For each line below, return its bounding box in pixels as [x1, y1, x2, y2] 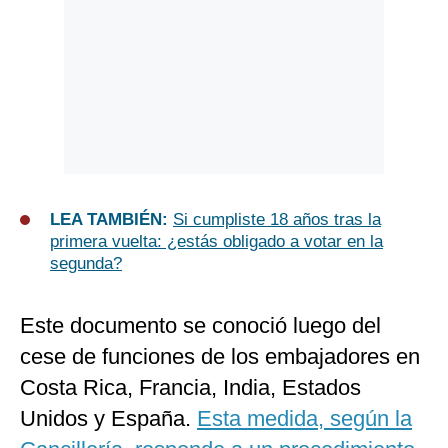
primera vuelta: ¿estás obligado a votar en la [50, 232, 383, 252]
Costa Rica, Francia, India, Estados [20, 375, 361, 401]
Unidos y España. [20, 406, 197, 432]
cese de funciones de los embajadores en [20, 344, 420, 370]
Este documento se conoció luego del [20, 313, 381, 339]
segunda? [50, 254, 122, 274]
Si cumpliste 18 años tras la [173, 210, 381, 230]
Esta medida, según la [197, 406, 412, 432]
